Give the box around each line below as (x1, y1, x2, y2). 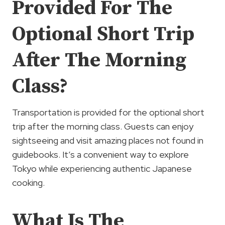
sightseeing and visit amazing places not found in (12, 134, 203, 146)
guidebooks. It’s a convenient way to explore (12, 148, 189, 160)
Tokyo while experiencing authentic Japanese (12, 162, 192, 174)
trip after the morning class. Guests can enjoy (12, 120, 193, 132)
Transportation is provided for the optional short (12, 106, 204, 118)
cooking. (12, 176, 45, 188)
